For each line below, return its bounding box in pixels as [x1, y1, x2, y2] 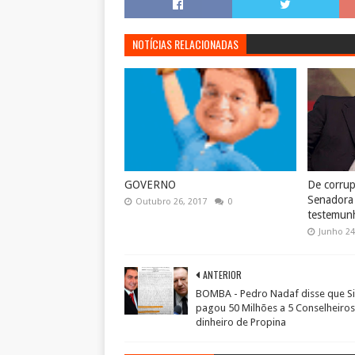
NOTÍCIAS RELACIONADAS [132, 36, 239, 52]
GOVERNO [124, 178, 176, 191]
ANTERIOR [203, 268, 242, 281]
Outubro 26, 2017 [136, 197, 207, 207]
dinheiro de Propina [196, 316, 286, 328]
